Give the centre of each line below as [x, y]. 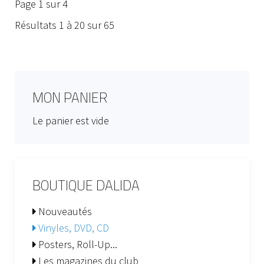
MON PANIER [70, 98]
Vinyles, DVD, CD [72, 228]
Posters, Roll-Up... [77, 244]
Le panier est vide [71, 121]
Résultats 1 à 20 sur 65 [65, 25]
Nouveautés [64, 211]
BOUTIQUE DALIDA [86, 185]
